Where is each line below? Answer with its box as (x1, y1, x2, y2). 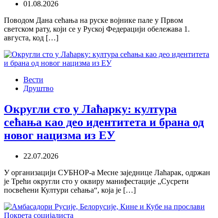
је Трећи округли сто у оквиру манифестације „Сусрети (4, 177, 189, 185)
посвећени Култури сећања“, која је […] (4, 185, 136, 194)
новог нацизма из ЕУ (4, 128, 115, 142)
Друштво (23, 84, 54, 92)
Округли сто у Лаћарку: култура (4, 102, 177, 115)
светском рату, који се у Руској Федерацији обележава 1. (4, 24, 190, 33)
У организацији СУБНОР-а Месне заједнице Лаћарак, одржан (4, 168, 210, 177)
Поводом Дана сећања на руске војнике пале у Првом (4, 16, 183, 24)
